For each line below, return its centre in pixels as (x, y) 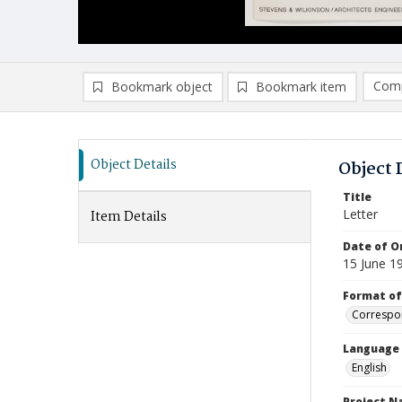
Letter (360, 214)
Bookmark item (301, 87)
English (369, 367)
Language (371, 349)
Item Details (129, 217)
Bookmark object (162, 87)
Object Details (134, 165)
